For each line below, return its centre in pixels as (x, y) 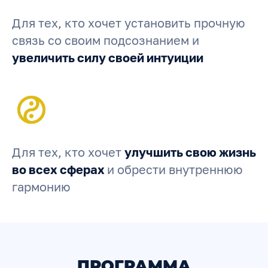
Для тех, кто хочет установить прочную (129, 23)
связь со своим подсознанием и (106, 40)
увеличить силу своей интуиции (108, 57)
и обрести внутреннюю (175, 169)
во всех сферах (60, 169)
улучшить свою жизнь (190, 152)
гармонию (41, 187)
